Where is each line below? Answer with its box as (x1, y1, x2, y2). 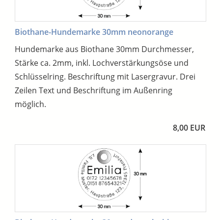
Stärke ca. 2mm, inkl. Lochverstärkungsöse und (15, 57, 189, 68)
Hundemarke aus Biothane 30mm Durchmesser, (15, 43, 194, 55)
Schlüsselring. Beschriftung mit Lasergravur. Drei (15, 71, 195, 82)
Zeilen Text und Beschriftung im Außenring (15, 84, 172, 96)
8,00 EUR (173, 122, 205, 133)
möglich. (15, 98, 46, 110)
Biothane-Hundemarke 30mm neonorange (15, 26, 173, 37)
